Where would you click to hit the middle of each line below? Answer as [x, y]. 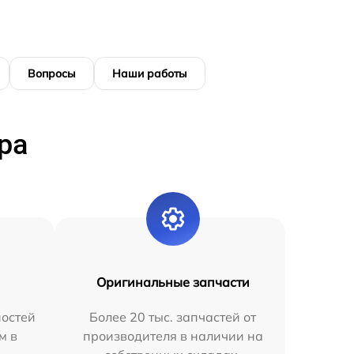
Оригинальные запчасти [173, 282]
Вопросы [52, 73]
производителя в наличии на [173, 336]
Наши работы [150, 73]
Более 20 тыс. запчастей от [173, 317]
